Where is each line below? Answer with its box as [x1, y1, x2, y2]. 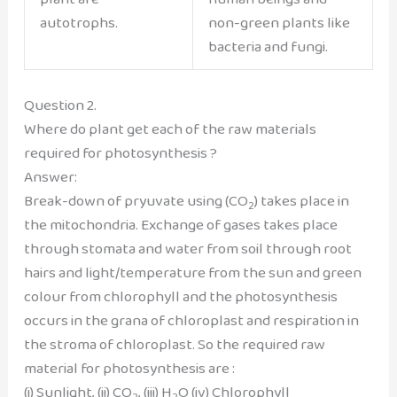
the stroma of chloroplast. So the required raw [23, 332, 325, 357]
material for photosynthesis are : [23, 356, 235, 381]
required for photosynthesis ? [23, 141, 217, 166]
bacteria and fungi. [207, 35, 328, 59]
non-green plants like [207, 11, 350, 35]
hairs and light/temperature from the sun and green [23, 261, 362, 285]
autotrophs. [39, 11, 118, 35]
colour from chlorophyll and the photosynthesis [23, 284, 338, 309]
